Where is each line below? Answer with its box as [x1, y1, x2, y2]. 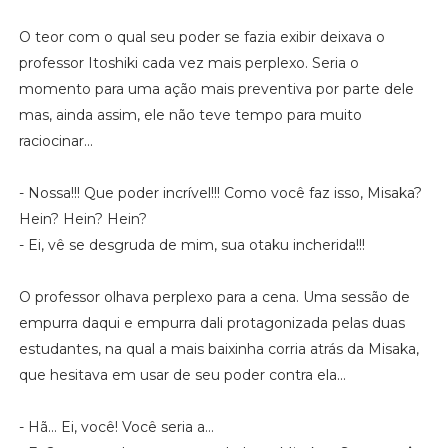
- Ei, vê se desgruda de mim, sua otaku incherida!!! [18, 235, 365, 254]
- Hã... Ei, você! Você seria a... [18, 417, 214, 436]
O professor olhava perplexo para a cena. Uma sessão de [18, 287, 410, 306]
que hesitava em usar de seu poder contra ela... [18, 365, 346, 384]
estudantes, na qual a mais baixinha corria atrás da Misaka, [18, 339, 419, 358]
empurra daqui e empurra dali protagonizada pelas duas [18, 313, 405, 332]
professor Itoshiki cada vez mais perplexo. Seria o [18, 53, 359, 72]
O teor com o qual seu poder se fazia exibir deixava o [18, 27, 385, 46]
